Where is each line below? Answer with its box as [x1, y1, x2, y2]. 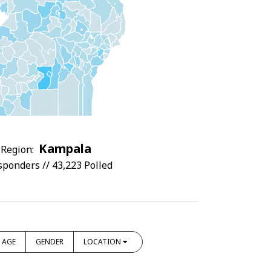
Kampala [38, 140, 91, 157]
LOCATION [83, 236, 121, 247]
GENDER [35, 236, 64, 247]
